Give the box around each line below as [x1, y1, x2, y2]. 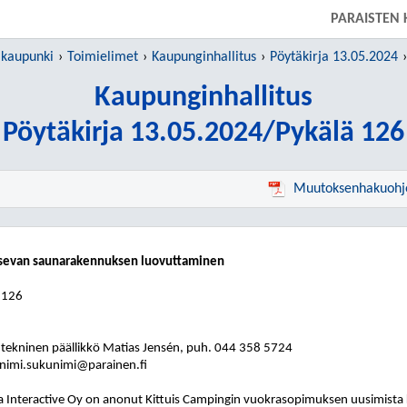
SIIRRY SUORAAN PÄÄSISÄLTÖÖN [98, 6, 309, 21]
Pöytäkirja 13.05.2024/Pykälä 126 [3, 119, 404, 148]
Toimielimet [66, 50, 138, 65]
